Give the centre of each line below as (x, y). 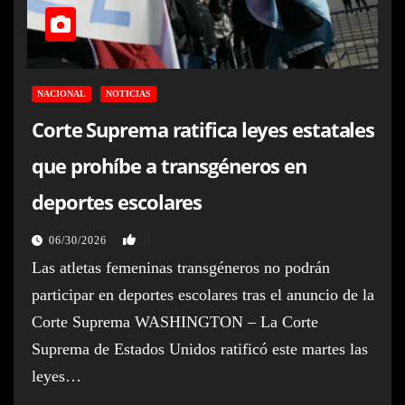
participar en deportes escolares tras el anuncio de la (203, 294)
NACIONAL (61, 93)
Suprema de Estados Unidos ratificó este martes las (200, 348)
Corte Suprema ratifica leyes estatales (203, 129)
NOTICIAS (128, 93)
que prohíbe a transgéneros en (170, 165)
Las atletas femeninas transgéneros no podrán (181, 267)
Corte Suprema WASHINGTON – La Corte (175, 321)
